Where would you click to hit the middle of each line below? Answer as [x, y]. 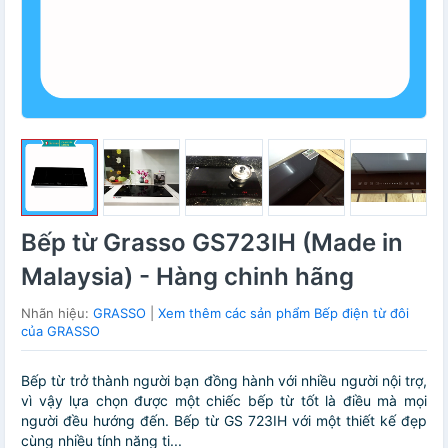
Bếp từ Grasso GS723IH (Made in [212, 243]
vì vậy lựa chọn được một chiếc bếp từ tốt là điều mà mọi [224, 401]
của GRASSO [60, 331]
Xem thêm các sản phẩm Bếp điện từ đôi [283, 313]
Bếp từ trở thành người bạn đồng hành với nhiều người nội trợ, [224, 381]
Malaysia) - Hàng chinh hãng [187, 277]
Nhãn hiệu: [57, 313]
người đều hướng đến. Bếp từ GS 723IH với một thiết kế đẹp [224, 421]
